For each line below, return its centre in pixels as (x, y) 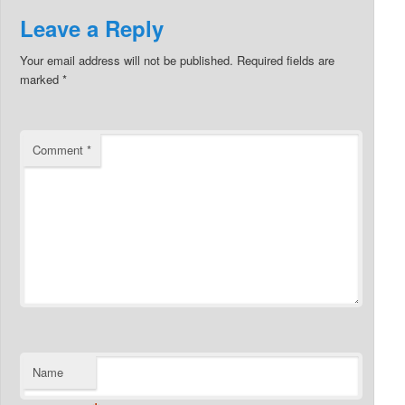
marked (42, 79)
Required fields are (286, 60)
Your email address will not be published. (127, 60)
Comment (60, 149)
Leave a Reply (92, 28)
